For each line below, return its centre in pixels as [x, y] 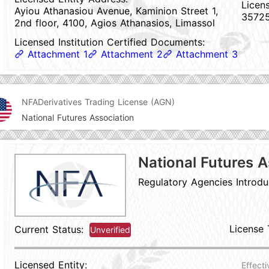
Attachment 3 [207, 54]
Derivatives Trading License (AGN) [106, 102]
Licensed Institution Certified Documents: [110, 42]
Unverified [110, 230]
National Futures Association [78, 117]
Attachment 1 [58, 54]
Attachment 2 [132, 54]
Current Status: [49, 229]
